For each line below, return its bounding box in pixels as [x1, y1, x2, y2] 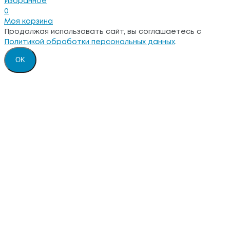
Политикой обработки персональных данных [4, 39, 175, 45]
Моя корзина [4, 18, 53, 25]
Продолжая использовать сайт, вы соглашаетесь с [4, 28, 201, 35]
